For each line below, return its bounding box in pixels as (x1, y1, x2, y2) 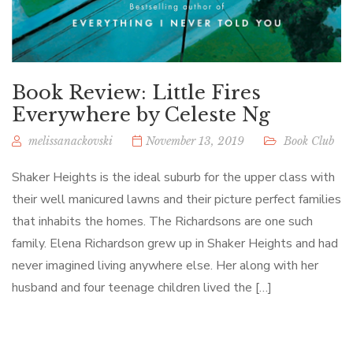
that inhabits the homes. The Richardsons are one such (12, 212, 313, 230)
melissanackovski (28, 133, 113, 148)
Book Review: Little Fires (12, 80, 261, 104)
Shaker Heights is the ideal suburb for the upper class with (12, 168, 335, 186)
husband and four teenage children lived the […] (12, 278, 272, 296)
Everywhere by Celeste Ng (12, 102, 270, 126)
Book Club (284, 133, 334, 148)
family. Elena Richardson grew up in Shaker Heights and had (12, 234, 338, 252)
